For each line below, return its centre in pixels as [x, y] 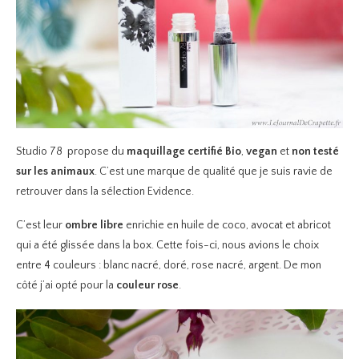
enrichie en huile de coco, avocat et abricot [227, 226]
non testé [315, 152]
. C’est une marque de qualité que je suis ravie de [214, 172]
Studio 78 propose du [71, 152]
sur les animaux [55, 172]
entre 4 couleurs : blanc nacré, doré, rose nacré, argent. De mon [169, 266]
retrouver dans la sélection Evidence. [105, 192]
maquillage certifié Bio [184, 152]
